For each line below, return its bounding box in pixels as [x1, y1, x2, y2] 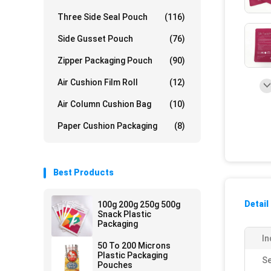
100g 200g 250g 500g [97, 200, 180, 209]
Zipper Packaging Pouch [57, 56, 152, 65]
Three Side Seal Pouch [57, 12, 148, 22]
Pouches [97, 260, 132, 270]
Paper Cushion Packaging [57, 121, 157, 131]
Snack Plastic [97, 209, 151, 219]
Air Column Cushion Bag [57, 99, 151, 109]
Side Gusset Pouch [57, 34, 133, 44]
